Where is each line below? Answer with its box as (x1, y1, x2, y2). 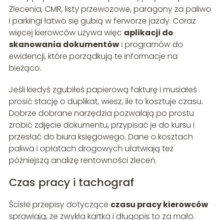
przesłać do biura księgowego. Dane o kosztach (8, 131, 193, 143)
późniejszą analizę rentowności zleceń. (8, 155, 157, 166)
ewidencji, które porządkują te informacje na (8, 51, 178, 62)
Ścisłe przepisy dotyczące (8, 199, 110, 211)
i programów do (119, 39, 183, 51)
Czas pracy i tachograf (8, 175, 134, 191)
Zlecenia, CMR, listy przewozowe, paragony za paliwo (8, 3, 211, 15)
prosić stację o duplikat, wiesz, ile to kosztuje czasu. (8, 96, 203, 108)
